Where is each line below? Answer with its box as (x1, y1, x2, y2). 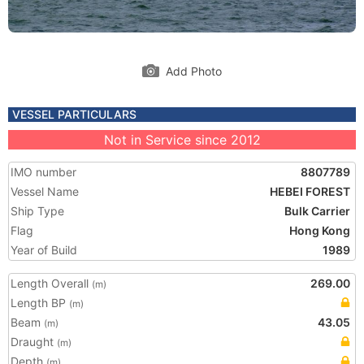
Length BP (11, 296, 69, 310)
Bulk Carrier (284, 204, 350, 218)
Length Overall (11, 276, 92, 290)
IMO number (11, 165, 76, 179)
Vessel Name (11, 184, 79, 198)
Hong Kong (289, 223, 350, 237)
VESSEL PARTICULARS (12, 107, 136, 121)
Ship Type (11, 204, 64, 218)
